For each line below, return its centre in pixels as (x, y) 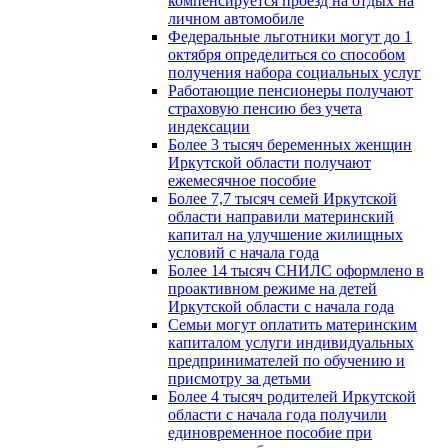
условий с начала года (243, 252)
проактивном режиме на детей (272, 288)
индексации (209, 126)
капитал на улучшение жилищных (285, 234)
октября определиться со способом (286, 54)
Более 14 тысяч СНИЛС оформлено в (296, 270)
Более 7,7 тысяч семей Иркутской (282, 198)
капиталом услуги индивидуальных (291, 342)
